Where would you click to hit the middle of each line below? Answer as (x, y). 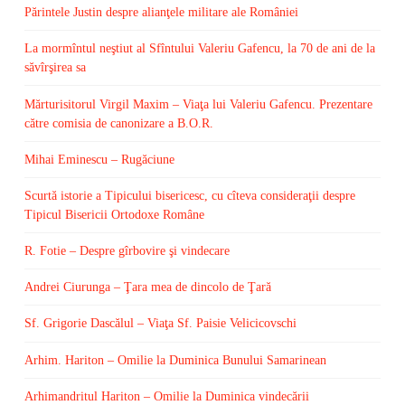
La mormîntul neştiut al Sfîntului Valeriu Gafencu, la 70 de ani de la (199, 49)
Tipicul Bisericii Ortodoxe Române (114, 214)
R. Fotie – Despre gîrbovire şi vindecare (127, 251)
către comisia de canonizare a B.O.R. (118, 123)
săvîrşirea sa (55, 68)
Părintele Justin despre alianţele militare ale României (161, 13)
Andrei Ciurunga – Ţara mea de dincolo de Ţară (147, 287)
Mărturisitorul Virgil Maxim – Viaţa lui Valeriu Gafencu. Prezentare (198, 104)
